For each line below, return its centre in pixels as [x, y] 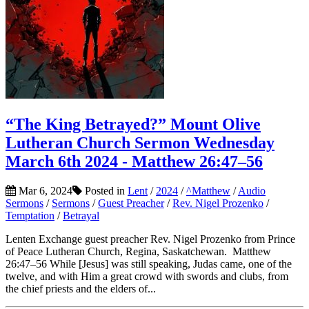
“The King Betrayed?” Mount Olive [133, 124]
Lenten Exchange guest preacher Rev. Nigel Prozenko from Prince [150, 239]
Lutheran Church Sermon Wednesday [140, 142]
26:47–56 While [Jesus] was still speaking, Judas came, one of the [149, 263]
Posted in [105, 190]
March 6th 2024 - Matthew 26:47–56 [134, 161]
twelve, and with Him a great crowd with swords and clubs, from [147, 276]
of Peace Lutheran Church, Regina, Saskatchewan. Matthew [138, 251]
